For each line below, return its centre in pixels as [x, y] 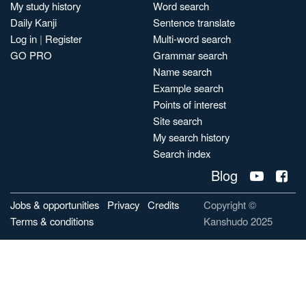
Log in [24, 39]
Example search [188, 88]
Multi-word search [192, 39]
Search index [182, 153]
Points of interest [190, 104]
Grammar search [190, 55]
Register [64, 39]
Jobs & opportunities [55, 205]
